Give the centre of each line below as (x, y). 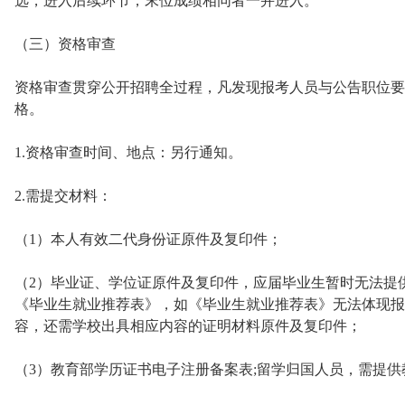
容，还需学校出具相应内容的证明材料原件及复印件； (188, 326)
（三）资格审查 (65, 44)
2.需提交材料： (63, 196)
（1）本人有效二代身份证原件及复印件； (148, 239)
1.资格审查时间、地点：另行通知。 (128, 152)
